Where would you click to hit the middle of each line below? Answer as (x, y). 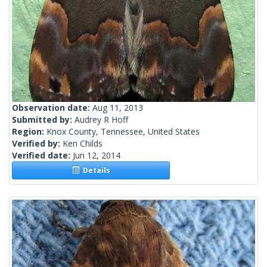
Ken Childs (83, 144)
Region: (29, 132)
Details (94, 170)
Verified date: (42, 156)
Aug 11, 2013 (118, 108)
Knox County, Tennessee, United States (123, 132)
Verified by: (37, 144)
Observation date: (52, 108)
